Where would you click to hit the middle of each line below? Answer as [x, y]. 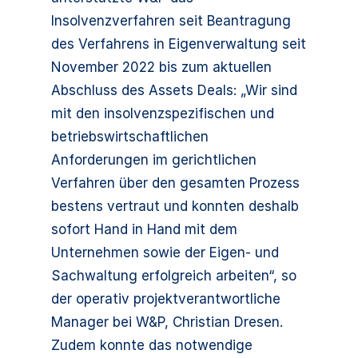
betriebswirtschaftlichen [130, 137]
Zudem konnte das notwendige [152, 345]
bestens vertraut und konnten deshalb [175, 206]
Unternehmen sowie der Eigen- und [165, 253]
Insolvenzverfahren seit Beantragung [171, 21]
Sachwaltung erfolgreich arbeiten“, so [174, 276]
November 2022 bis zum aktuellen [161, 67]
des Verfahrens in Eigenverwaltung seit [179, 44]
